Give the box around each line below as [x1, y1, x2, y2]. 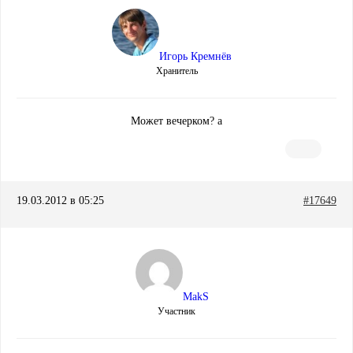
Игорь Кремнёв [159, 50, 232, 63]
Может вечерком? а [131, 115, 222, 128]
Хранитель [155, 65, 198, 77]
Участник [158, 306, 195, 318]
